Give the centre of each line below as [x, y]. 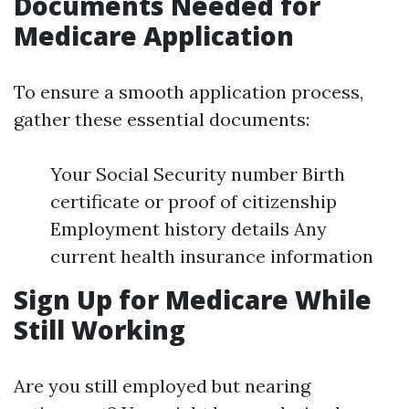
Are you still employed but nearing [162, 386]
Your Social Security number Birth [198, 174]
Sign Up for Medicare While [193, 299]
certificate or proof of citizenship [194, 201]
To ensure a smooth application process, [189, 92]
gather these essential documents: [162, 119]
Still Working [100, 330]
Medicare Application [154, 36]
